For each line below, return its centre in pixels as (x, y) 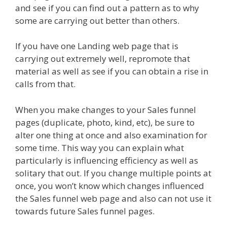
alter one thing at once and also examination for (111, 135)
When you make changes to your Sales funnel (106, 109)
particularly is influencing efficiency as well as (107, 160)
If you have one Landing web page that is (97, 46)
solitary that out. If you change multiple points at (113, 173)
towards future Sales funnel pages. (85, 211)
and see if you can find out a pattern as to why (107, 8)
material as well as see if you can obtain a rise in (112, 71)
